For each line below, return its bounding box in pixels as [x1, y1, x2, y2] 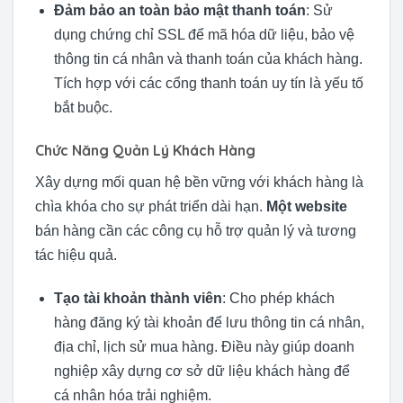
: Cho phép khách [221, 290, 335, 306]
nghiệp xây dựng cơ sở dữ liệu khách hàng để [53, 363, 350, 379]
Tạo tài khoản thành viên [53, 290, 222, 306]
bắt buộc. [53, 100, 112, 116]
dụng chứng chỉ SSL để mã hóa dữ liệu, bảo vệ [53, 27, 354, 43]
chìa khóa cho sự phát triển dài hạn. [35, 199, 266, 215]
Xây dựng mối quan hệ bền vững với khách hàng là [35, 175, 363, 191]
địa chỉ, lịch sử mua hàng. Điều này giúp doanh [53, 338, 354, 354]
